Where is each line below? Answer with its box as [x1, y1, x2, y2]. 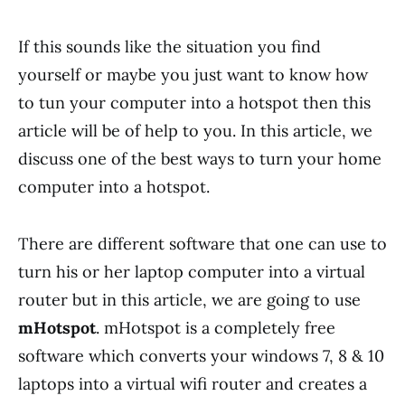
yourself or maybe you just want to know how [18, 64, 368, 85]
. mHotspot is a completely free [96, 317, 335, 338]
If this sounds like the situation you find [18, 36, 321, 57]
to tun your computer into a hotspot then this [18, 92, 371, 113]
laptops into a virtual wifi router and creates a [18, 373, 367, 394]
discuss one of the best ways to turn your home [18, 148, 381, 169]
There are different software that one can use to [18, 233, 387, 254]
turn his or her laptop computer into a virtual [18, 261, 365, 282]
